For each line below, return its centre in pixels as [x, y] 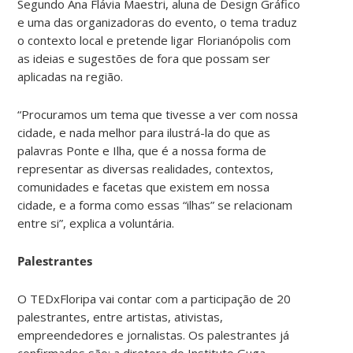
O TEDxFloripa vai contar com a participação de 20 [154, 298]
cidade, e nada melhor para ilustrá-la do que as [144, 132]
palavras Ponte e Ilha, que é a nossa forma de [142, 150]
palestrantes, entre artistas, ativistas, [121, 316]
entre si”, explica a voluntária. [96, 223]
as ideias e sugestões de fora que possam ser [144, 58]
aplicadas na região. [71, 76]
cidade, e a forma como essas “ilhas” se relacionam [155, 204]
